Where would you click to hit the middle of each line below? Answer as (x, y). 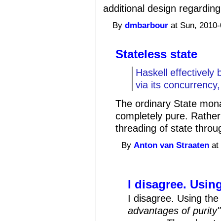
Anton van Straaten (172, 145)
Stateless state (157, 54)
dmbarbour (147, 25)
